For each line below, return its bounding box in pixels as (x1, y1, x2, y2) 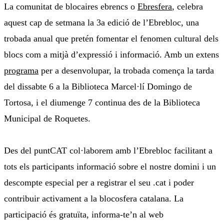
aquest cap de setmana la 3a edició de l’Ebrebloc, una (4, 17, 199, 28)
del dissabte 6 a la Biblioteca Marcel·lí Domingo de (4, 81, 192, 92)
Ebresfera (137, 1, 172, 12)
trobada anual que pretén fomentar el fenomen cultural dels (4, 33, 218, 44)
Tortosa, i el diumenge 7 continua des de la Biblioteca (4, 97, 200, 108)
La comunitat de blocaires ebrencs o (4, 1, 137, 12)
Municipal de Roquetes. (4, 113, 90, 124)
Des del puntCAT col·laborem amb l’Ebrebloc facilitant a (4, 145, 212, 156)
